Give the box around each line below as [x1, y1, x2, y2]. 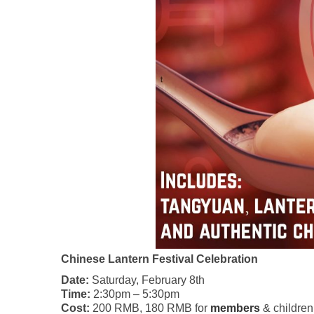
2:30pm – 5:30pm [90, 288, 179, 301]
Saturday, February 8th [89, 274, 205, 287]
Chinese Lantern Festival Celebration [61, 253, 258, 266]
